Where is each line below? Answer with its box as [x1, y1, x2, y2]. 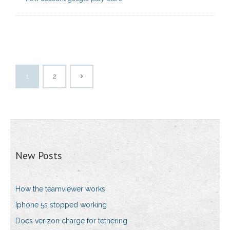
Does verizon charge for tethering [15, 217, 127, 225]
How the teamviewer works [15, 185, 105, 194]
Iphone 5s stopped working [15, 201, 107, 209]
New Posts [15, 149, 62, 163]
